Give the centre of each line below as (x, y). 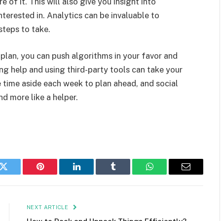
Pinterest (55, 174)
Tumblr (125, 174)
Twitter (16, 174)
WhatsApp (168, 174)
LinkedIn (92, 174)
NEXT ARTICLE (48, 207)
